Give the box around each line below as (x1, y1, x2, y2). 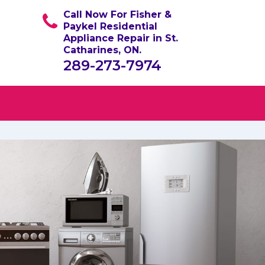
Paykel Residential (63, 21, 157, 32)
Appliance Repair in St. (63, 33, 178, 44)
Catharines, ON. (63, 44, 141, 56)
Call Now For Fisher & (63, 9, 172, 20)
